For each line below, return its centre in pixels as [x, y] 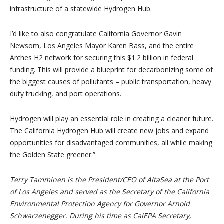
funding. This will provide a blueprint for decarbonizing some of [111, 70]
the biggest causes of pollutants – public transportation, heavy [111, 82]
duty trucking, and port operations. [66, 94]
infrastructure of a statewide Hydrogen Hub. [81, 9]
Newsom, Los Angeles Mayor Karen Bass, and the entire [102, 46]
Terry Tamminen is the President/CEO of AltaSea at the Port [109, 180]
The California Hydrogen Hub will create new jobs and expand [109, 131]
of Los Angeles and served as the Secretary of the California [110, 192]
